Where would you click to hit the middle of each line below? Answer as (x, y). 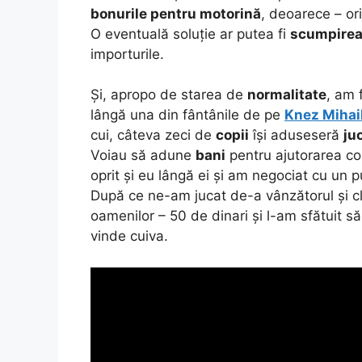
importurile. (127, 54)
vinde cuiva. (129, 236)
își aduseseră (296, 135)
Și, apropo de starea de (169, 95)
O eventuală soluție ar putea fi (190, 34)
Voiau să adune (143, 156)
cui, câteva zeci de (153, 135)
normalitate (287, 95)
